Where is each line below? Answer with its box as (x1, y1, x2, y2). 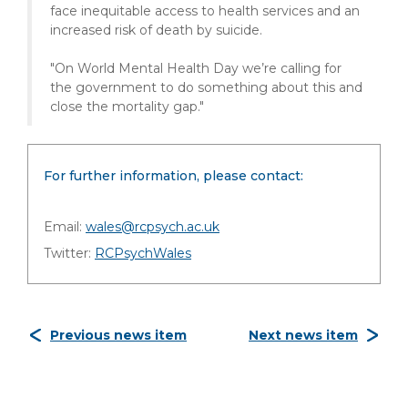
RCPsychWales (95, 245, 191, 261)
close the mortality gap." (50, 98, 204, 115)
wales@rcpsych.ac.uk (86, 219, 219, 235)
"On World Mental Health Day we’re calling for (50, 60, 342, 76)
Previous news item (50, 327, 187, 343)
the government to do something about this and (50, 79, 362, 96)
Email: (44, 219, 86, 235)
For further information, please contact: (44, 168, 303, 184)
